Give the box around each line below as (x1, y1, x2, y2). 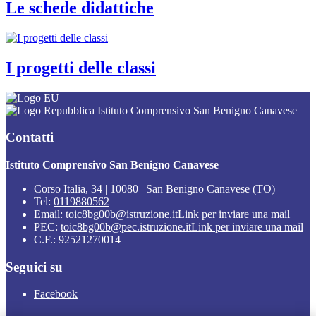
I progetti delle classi (6, 58, 156, 77)
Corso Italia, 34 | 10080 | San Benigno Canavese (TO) (34, 183, 275, 195)
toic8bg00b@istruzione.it (66, 208, 178, 220)
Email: (34, 208, 66, 220)
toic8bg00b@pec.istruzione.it (61, 221, 191, 233)
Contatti (6, 130, 54, 145)
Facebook (34, 288, 78, 300)
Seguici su (6, 259, 63, 274)
